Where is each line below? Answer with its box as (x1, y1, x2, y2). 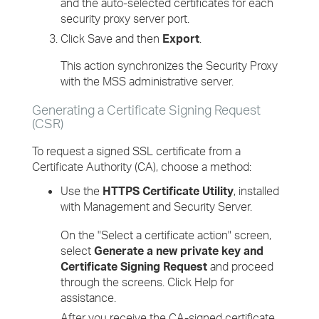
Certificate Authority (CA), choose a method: (32, 159, 251, 174)
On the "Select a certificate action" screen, (61, 228, 271, 242)
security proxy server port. (61, 11, 189, 26)
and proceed (207, 259, 273, 273)
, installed (234, 184, 279, 198)
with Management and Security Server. (61, 199, 252, 214)
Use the (61, 184, 103, 198)
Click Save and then (61, 31, 162, 46)
